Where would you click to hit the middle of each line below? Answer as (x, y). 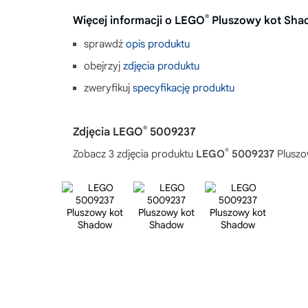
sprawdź (105, 44)
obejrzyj (103, 66)
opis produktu (158, 44)
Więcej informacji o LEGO (139, 20)
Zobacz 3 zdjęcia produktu (134, 154)
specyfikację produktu (184, 88)
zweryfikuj (108, 88)
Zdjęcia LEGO (108, 132)
